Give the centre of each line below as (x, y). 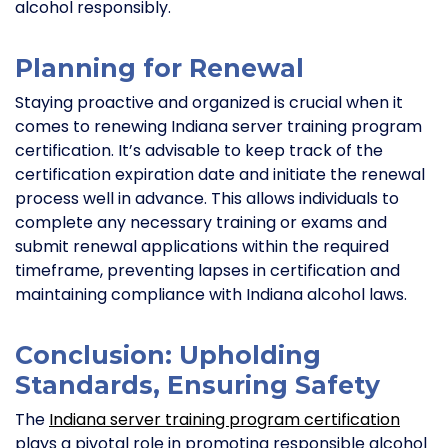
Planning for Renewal (159, 68)
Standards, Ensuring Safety (197, 385)
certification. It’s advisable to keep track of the (199, 151)
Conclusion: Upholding (168, 355)
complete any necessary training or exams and (201, 223)
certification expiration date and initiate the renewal (220, 175)
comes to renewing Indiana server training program (218, 127)
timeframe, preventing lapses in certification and (207, 271)
